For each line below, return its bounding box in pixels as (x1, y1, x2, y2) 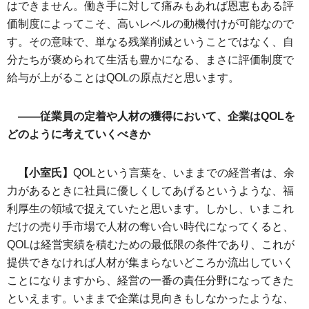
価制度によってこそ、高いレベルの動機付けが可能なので (7, 18, 294, 30)
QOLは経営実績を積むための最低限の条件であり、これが (7, 239, 295, 250)
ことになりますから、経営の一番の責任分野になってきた (7, 275, 294, 286)
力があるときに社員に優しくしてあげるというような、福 (7, 185, 294, 197)
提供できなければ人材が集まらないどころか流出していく (7, 257, 294, 268)
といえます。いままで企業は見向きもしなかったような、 (7, 292, 294, 304)
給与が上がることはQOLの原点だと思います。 (7, 72, 239, 83)
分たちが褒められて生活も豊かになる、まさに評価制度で (7, 54, 294, 66)
